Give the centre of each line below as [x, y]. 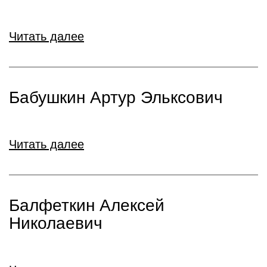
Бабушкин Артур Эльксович [116, 97]
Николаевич [56, 223]
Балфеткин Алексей [87, 205]
